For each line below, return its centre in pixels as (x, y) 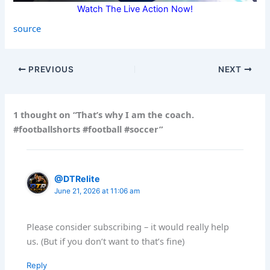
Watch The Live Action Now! (135, 9)
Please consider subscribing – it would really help (128, 226)
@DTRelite (77, 179)
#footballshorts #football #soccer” (88, 129)
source (27, 29)
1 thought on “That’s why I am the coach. (104, 114)
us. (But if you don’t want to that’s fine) (106, 241)
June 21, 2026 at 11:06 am (97, 191)
